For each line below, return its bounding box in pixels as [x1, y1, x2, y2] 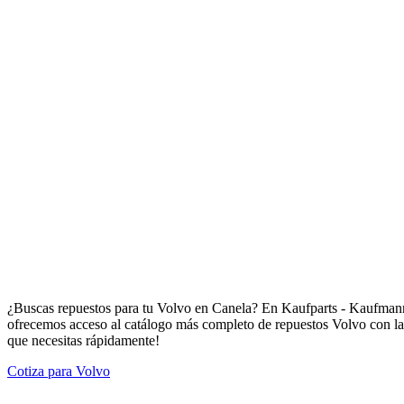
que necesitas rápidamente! [7, 332, 160, 348]
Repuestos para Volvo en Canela [7, 252, 240, 282]
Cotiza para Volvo [7, 363, 110, 379]
